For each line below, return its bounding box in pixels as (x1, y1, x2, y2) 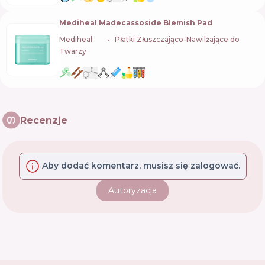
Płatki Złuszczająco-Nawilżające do (115, 35, 240, 44)
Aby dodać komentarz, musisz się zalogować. (41, 160, 240, 171)
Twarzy (59, 47, 86, 56)
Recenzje (20, 114, 67, 126)
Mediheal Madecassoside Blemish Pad (59, 18, 212, 27)
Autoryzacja (108, 185, 157, 196)
